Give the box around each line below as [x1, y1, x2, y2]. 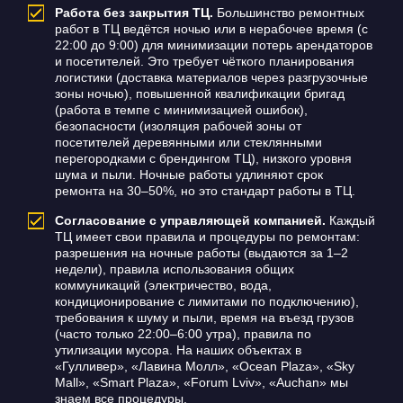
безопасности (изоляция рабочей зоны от [54, 119, 301, 134]
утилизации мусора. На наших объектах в [54, 343, 301, 358]
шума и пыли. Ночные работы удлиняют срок [54, 167, 323, 183]
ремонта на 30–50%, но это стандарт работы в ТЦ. [54, 184, 355, 199]
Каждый [325, 213, 375, 228]
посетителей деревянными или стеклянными [54, 135, 322, 150]
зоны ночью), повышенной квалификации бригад [54, 86, 345, 102]
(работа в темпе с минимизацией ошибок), [54, 103, 308, 118]
